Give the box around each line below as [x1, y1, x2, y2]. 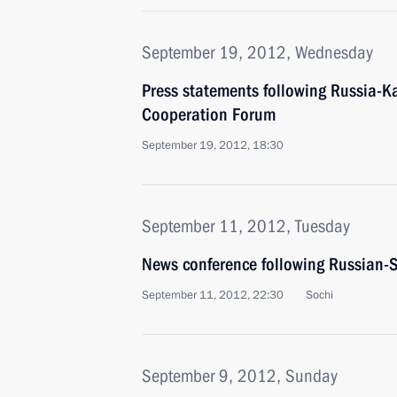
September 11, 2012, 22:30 [142, 287, 284, 303]
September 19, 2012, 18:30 [142, 137, 284, 153]
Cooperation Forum [142, 104, 276, 125]
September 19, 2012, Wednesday [142, 42, 373, 63]
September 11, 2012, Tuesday [142, 215, 350, 237]
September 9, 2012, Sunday [142, 365, 338, 386]
